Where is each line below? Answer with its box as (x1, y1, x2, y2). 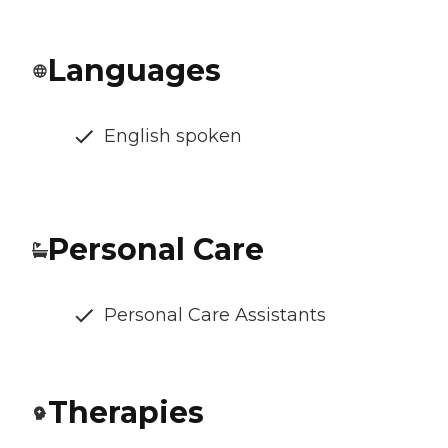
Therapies (48, 394, 204, 432)
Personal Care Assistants (104, 304, 326, 327)
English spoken (104, 125, 242, 148)
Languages (48, 52, 221, 90)
